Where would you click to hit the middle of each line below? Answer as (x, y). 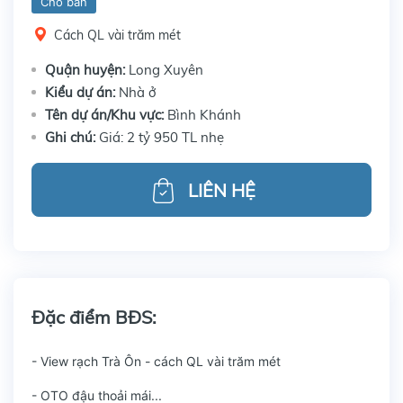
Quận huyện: (87, 70)
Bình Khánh (204, 115)
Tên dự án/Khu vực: (106, 115)
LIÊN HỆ (222, 190)
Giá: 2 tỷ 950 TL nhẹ (161, 137)
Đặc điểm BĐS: (94, 317)
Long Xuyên (166, 70)
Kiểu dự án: (82, 92)
